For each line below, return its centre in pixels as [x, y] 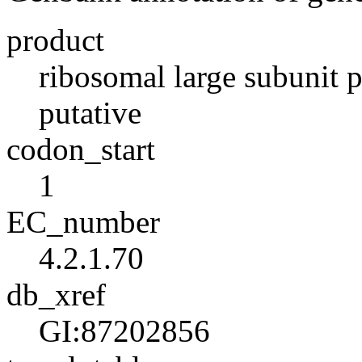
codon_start [81, 149]
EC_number [83, 222]
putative [90, 113]
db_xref [56, 295]
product [55, 40]
